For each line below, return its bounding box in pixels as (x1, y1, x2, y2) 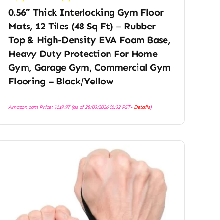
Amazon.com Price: (8, 104, 54, 110)
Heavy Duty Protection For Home (8, 48, 158, 60)
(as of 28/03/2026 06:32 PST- (69, 104, 134, 110)
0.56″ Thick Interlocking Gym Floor (8, 6, 164, 19)
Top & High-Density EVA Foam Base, (8, 34, 170, 46)
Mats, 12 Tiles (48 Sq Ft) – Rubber (8, 20, 156, 32)
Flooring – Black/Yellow (8, 75, 113, 87)
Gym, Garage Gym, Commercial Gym (8, 61, 171, 74)
